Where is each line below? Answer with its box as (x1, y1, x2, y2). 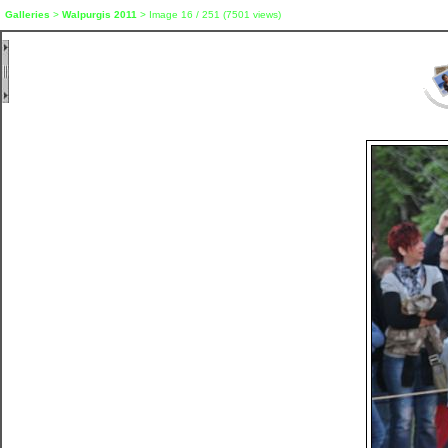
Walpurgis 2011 (62, 9, 137, 20)
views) (250, 9, 281, 20)
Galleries (5, 9, 50, 20)
